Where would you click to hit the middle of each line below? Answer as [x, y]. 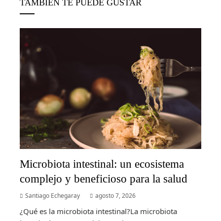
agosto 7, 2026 [115, 195]
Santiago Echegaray [53, 195]
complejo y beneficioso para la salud [104, 178]
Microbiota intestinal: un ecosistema [102, 164]
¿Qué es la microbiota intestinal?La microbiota [98, 211]
